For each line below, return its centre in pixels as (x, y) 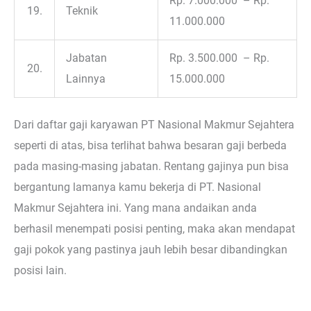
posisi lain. (40, 271)
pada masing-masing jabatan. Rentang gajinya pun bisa (151, 167)
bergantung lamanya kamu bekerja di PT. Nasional (137, 187)
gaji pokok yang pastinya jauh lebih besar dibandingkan (151, 250)
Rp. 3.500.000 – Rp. (220, 58)
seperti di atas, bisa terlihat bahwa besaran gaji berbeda (150, 146)
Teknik (82, 10)
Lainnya (86, 78)
